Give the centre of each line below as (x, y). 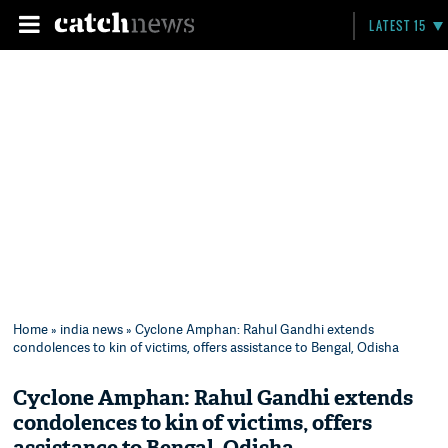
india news (92, 329)
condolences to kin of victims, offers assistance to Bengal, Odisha (206, 347)
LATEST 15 (398, 25)
